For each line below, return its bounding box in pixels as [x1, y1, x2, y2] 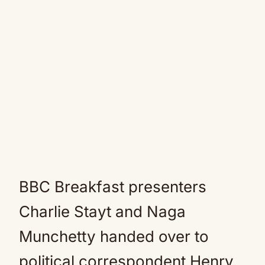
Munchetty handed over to [19, 227, 209, 245]
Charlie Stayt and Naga [19, 202, 186, 221]
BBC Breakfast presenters [19, 177, 206, 196]
